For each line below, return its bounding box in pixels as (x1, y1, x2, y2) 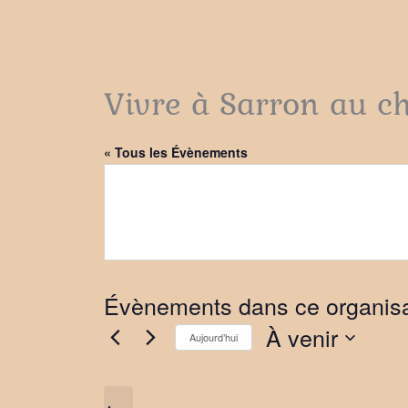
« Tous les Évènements (104, 143, 248, 161)
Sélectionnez (265, 353, 343, 375)
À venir (266, 321, 338, 353)
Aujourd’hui (189, 330, 238, 344)
